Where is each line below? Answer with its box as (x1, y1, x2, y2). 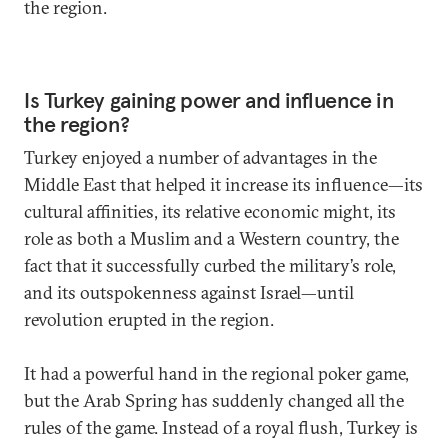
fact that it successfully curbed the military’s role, (24, 254, 396, 277)
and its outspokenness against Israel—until (24, 281, 354, 304)
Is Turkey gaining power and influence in (24, 86, 394, 114)
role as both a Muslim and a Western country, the (24, 227, 399, 250)
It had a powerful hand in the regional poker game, (24, 362, 409, 385)
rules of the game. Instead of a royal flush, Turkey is (24, 416, 418, 439)
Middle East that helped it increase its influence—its (24, 173, 423, 196)
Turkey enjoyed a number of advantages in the (24, 146, 377, 169)
